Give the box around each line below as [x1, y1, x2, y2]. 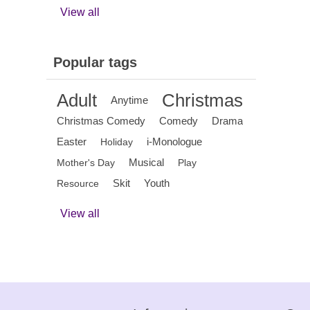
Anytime [111, 94, 149, 106]
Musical [129, 156, 165, 168]
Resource [57, 178, 100, 189]
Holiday [100, 136, 134, 147]
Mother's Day [57, 157, 116, 168]
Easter [57, 136, 87, 147]
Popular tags [53, 55, 138, 70]
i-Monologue [147, 136, 203, 147]
